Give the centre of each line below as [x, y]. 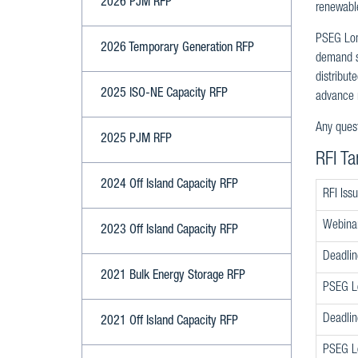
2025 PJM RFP [136, 140]
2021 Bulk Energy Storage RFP [173, 276]
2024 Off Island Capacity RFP [169, 185]
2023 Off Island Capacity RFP [169, 231]
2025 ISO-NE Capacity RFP [164, 94]
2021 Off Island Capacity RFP [169, 322]
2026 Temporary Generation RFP [177, 49]
